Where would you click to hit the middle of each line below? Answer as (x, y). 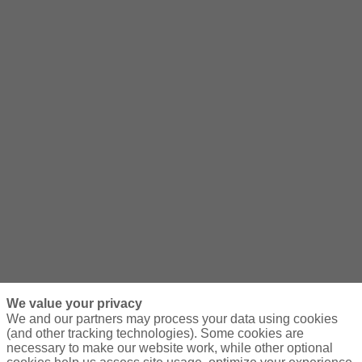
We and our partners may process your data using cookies (172, 319)
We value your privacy (74, 303)
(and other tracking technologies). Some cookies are (155, 333)
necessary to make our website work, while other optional (169, 348)
